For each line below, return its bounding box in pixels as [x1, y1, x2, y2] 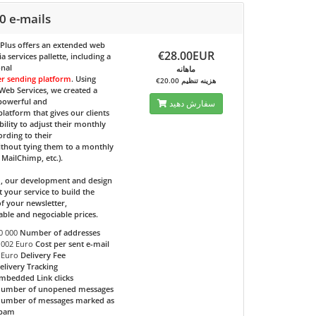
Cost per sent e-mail [35, 238, 110, 249]
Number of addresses [20, 227, 101, 238]
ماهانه [176, 63, 196, 74]
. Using [71, 73, 97, 84]
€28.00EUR [157, 48, 214, 63]
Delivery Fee [20, 250, 66, 260]
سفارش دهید [169, 97, 215, 109]
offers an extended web [16, 39, 106, 50]
